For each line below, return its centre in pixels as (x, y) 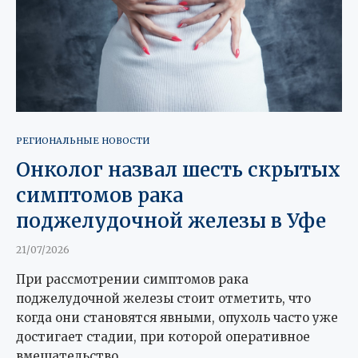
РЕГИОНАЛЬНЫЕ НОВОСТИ (83, 140)
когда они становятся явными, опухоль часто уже (177, 317)
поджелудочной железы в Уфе (171, 221)
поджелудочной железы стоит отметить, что (163, 298)
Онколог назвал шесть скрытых (178, 169)
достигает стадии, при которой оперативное (163, 336)
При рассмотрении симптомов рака (132, 279)
